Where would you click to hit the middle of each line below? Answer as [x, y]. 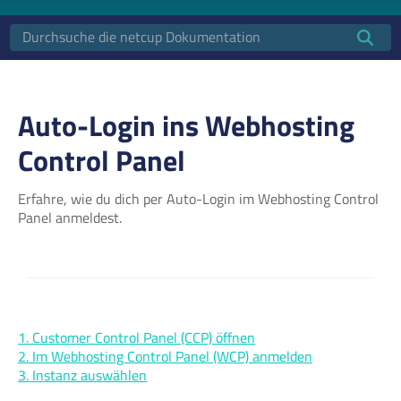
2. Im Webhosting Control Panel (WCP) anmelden [165, 357]
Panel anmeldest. [70, 218]
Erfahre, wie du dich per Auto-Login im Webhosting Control [198, 199]
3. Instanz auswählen [82, 375]
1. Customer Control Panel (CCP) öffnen [137, 338]
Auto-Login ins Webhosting [186, 125]
